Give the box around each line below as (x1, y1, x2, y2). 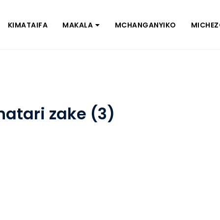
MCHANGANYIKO (114, 20, 176, 30)
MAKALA (62, 20, 93, 30)
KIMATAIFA (7, 20, 48, 30)
